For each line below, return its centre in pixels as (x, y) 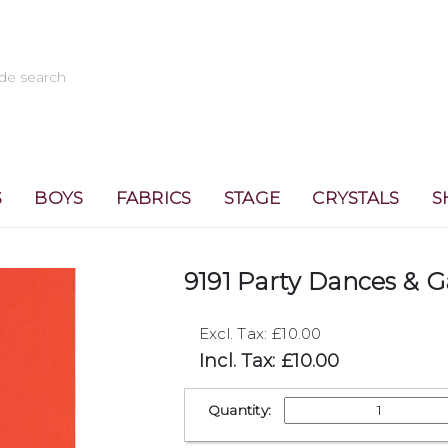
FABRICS (153, 198)
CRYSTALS (356, 198)
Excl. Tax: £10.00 (260, 333)
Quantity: (239, 410)
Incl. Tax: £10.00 (269, 361)
